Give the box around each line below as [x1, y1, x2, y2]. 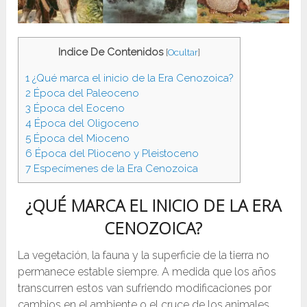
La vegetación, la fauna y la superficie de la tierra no [18, 248, 270, 262]
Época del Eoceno [31, 101, 125, 114]
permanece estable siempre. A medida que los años [18, 265, 277, 278]
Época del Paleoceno [31, 86, 140, 99]
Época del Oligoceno [32, 116, 140, 130]
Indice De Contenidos [58, 46, 164, 59]
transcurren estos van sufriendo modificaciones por [18, 281, 272, 295]
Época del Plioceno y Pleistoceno [32, 147, 199, 160]
